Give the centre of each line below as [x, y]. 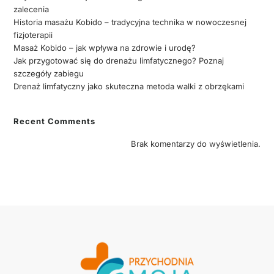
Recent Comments [55, 121]
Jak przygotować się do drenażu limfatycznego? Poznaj [119, 60]
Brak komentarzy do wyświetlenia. [195, 143]
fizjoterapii [33, 35]
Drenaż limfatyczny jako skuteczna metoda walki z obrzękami [129, 86]
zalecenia [31, 9]
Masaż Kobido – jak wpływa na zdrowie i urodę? [105, 47]
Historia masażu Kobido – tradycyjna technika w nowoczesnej [130, 22]
